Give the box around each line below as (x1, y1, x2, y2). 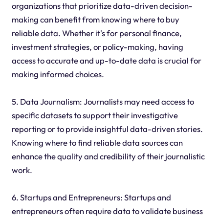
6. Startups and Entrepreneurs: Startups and (11, 192, 171, 202)
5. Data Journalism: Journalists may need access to (11, 96, 194, 107)
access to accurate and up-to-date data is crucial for (11, 55, 201, 66)
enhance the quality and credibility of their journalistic (11, 151, 205, 161)
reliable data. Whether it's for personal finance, (11, 27, 182, 38)
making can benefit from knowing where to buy (11, 14, 179, 24)
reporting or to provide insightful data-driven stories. (11, 123, 203, 134)
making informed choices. (11, 68, 104, 79)
